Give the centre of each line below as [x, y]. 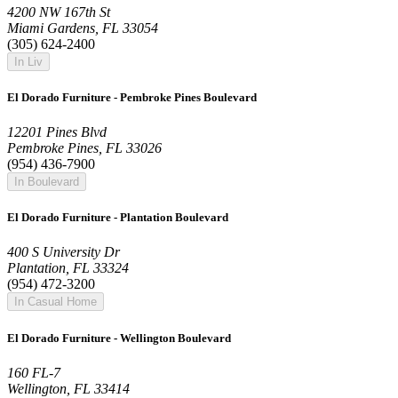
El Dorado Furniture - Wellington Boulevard [119, 338]
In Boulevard [47, 182]
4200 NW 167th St [59, 12]
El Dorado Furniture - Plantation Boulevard [118, 218]
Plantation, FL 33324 [68, 268]
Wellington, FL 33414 [68, 388]
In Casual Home [56, 302]
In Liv [28, 61]
